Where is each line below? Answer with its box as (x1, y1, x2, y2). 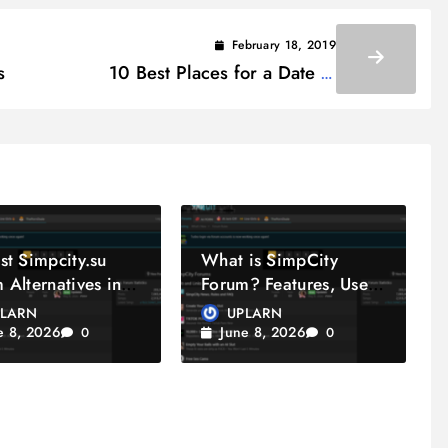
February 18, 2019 (231, 36, 337, 55)
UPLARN (227, 302, 282, 323)
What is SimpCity (201, 247, 338, 272)
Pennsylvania (232, 86, 337, 114)
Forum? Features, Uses (201, 271, 376, 296)
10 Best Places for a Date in (109, 59, 337, 87)
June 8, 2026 (220, 322, 306, 343)
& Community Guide (201, 295, 362, 320)
